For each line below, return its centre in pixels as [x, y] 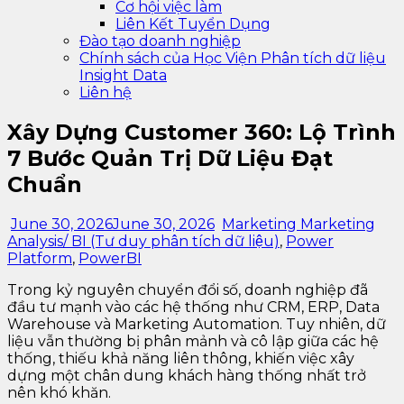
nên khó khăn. [59, 392]
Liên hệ [106, 92]
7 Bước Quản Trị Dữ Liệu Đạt [170, 158]
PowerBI [110, 258]
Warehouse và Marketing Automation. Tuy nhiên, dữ [197, 324]
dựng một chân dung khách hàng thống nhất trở [187, 375]
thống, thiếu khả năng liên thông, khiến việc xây [181, 358]
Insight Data [123, 75]
